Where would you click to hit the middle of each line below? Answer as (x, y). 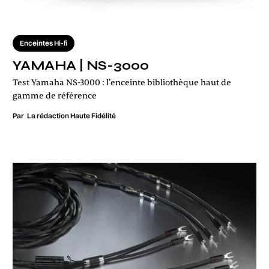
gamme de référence (55, 96)
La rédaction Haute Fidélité (71, 116)
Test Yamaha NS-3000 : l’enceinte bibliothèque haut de (122, 83)
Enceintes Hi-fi (44, 43)
